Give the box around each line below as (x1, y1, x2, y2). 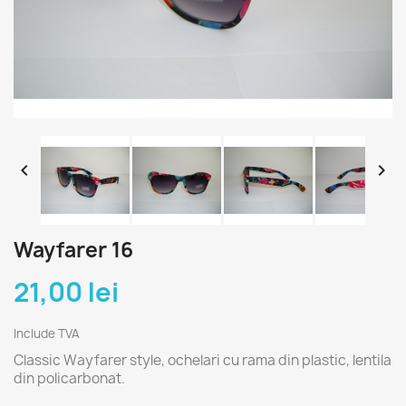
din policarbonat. (14, 369, 125, 389)
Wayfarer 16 (14, 237, 133, 265)
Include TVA (14, 325, 80, 343)
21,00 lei (14, 275, 119, 311)
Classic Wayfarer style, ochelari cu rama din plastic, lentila (14, 351, 391, 371)
